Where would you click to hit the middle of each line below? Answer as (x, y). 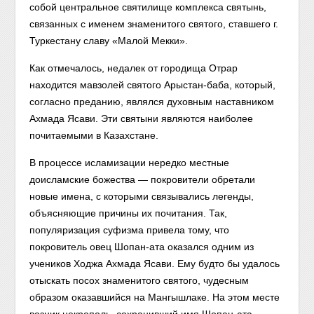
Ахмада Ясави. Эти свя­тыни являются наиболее (142, 118)
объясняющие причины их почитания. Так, (129, 213)
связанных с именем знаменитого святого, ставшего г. (154, 24)
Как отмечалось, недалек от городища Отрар (134, 68)
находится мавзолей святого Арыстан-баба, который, (153, 85)
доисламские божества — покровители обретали (143, 179)
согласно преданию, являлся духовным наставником (152, 102)
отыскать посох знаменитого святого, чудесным (139, 280)
